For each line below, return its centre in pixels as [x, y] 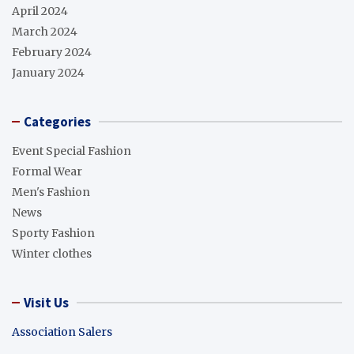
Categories [57, 121]
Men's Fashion [51, 192]
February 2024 [52, 52]
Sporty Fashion [53, 233]
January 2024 [48, 72]
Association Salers [62, 331]
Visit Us [46, 302]
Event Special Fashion [72, 151]
